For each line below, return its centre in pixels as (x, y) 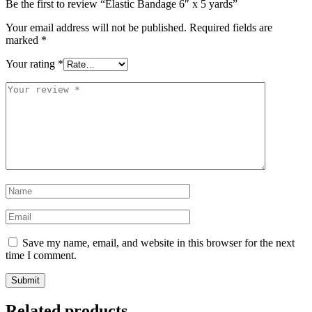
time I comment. (41, 256)
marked (23, 40)
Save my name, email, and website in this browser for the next (158, 243)
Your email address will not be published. (96, 28)
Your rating (32, 64)
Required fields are (231, 28)
